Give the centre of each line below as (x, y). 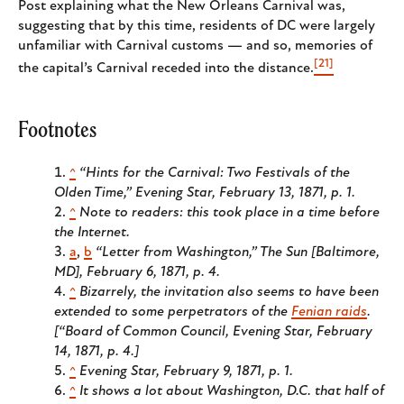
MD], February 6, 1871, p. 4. (137, 273)
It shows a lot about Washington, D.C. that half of (232, 392)
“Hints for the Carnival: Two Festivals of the (215, 174)
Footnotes (57, 129)
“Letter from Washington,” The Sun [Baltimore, (238, 253)
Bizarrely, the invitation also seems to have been (229, 293)
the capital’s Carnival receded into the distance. (166, 69)
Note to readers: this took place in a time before (230, 213)
